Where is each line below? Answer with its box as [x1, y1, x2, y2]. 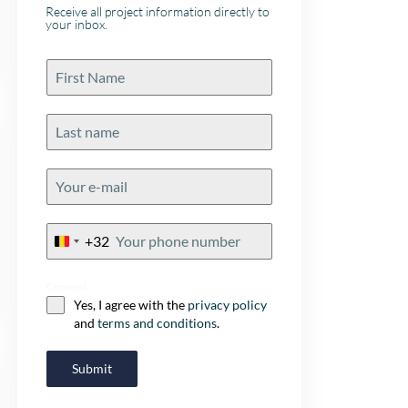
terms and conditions [97, 315, 217, 331]
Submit [72, 361, 112, 377]
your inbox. [46, 16, 107, 33]
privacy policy [188, 297, 267, 313]
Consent [46, 280, 87, 294]
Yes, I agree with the [74, 297, 188, 313]
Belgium [62, 234, 106, 250]
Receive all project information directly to [46, 4, 270, 20]
